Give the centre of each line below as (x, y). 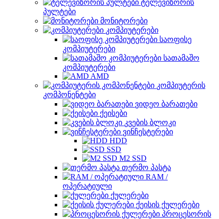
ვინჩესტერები (148, 132)
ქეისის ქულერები (168, 205)
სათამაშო (181, 58)
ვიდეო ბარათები (166, 104)
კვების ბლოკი (150, 122)
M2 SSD (133, 158)
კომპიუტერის (181, 85)
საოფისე (175, 39)
